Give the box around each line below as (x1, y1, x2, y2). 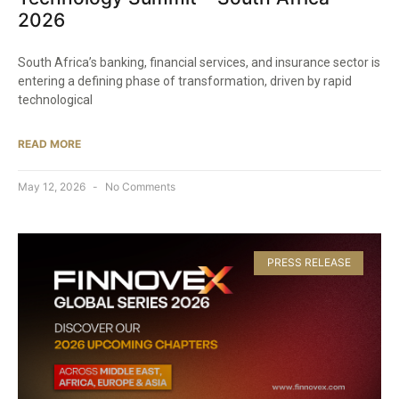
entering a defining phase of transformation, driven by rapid (18, 74, 352, 89)
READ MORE (18, 137, 81, 151)
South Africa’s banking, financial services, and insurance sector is (18, 55, 380, 70)
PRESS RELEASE (266, 256, 351, 270)
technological (18, 93, 93, 108)
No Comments (102, 180, 175, 194)
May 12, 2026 (18, 180, 88, 194)
